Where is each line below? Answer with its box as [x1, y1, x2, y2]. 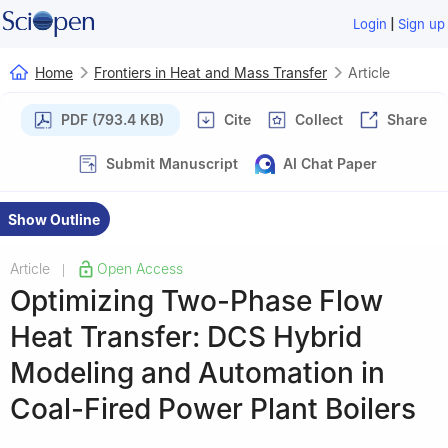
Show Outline [8, 210, 100, 228]
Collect [295, 110, 343, 128]
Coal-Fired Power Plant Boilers [10, 391, 416, 426]
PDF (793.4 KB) [61, 110, 164, 128]
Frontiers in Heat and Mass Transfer [94, 63, 327, 81]
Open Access [97, 259, 183, 277]
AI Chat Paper [283, 154, 377, 172]
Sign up [398, 16, 446, 32]
